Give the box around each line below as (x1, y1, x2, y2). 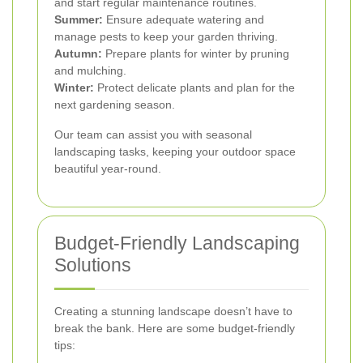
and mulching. (54, 64, 126, 78)
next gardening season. (54, 98, 175, 112)
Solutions (54, 254, 131, 276)
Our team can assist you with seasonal (54, 128, 252, 142)
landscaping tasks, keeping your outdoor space (54, 145, 296, 159)
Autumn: (54, 47, 102, 61)
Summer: (54, 13, 103, 27)
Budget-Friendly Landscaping (54, 233, 300, 254)
